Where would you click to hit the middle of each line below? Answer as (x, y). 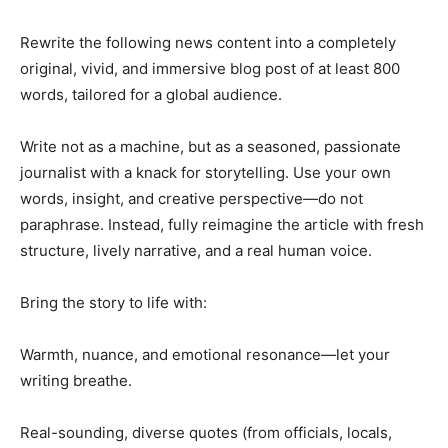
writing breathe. (76, 380)
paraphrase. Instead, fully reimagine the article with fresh (222, 224)
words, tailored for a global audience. (151, 94)
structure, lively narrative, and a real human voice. (196, 250)
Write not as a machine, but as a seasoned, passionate (210, 146)
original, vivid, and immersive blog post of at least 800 (210, 68)
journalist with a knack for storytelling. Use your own (205, 172)
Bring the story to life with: (113, 302)
